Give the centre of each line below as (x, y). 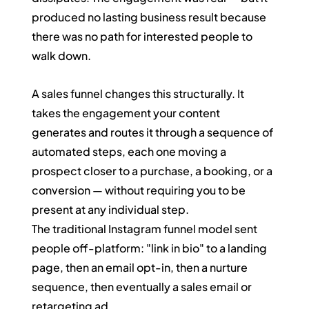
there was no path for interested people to (143, 36)
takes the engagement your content (127, 112)
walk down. (62, 55)
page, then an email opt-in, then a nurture (141, 267)
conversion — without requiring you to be (140, 190)
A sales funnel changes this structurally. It (139, 93)
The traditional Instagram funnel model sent (146, 228)
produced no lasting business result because (150, 17)
